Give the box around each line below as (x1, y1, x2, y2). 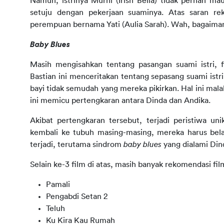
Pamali (46, 180, 70, 188)
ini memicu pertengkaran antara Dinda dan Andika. (30, 96, 210, 104)
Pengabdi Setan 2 (46, 192, 107, 200)
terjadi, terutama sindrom (30, 140, 123, 148)
